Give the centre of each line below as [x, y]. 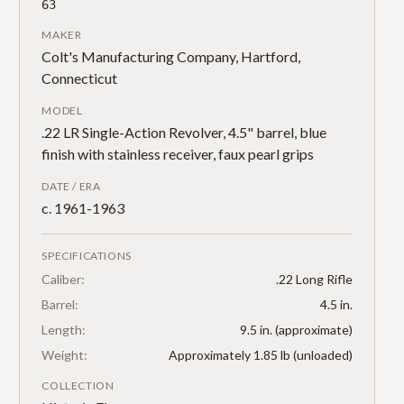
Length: [64, 330]
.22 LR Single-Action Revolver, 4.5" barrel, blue [184, 132]
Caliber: [64, 279]
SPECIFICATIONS [87, 256]
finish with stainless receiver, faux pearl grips [178, 154]
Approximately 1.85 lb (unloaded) [260, 355]
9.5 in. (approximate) [296, 330]
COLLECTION [78, 386]
